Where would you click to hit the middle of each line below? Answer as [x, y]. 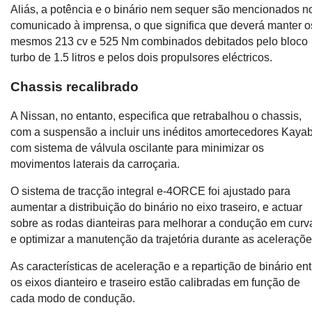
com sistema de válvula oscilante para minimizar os [138, 148]
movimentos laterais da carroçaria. [95, 164]
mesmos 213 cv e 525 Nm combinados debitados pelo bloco [159, 42]
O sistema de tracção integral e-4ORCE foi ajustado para [151, 191]
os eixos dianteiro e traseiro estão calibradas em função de [156, 282]
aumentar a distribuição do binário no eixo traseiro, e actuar [157, 207]
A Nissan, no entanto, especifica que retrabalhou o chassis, [156, 116]
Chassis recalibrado [75, 86]
